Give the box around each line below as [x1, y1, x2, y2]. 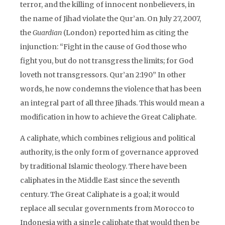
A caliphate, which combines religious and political [20, 134, 195, 143]
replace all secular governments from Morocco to [20, 204, 194, 213]
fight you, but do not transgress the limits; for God [20, 56, 193, 65]
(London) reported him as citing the [62, 28, 188, 37]
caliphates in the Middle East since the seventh [20, 176, 180, 185]
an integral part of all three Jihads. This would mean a [20, 98, 204, 107]
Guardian [33, 28, 62, 37]
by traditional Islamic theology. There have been [20, 162, 187, 171]
